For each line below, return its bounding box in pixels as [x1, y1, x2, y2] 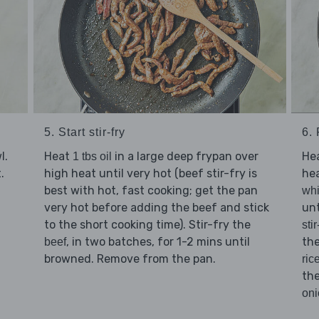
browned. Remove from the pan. [43, 251, 216, 266]
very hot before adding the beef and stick [43, 200, 269, 214]
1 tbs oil [72, 150, 112, 162]
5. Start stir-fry [43, 125, 125, 138]
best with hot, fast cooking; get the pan [43, 183, 258, 197]
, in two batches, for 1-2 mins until [66, 234, 250, 249]
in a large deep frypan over [111, 149, 258, 163]
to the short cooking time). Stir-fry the [43, 217, 251, 231]
